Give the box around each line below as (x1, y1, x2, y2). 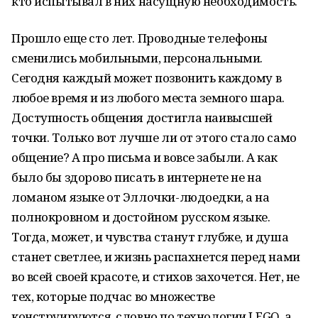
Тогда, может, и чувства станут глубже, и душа (11, 229, 289, 245)
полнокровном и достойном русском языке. (11, 209, 270, 225)
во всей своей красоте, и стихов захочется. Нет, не (11, 268, 300, 285)
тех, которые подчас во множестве (11, 288, 215, 305)
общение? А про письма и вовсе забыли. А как (11, 149, 278, 165)
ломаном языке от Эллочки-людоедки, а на (11, 189, 270, 205)
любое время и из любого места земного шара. (11, 89, 285, 106)
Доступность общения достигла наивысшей (11, 109, 273, 126)
